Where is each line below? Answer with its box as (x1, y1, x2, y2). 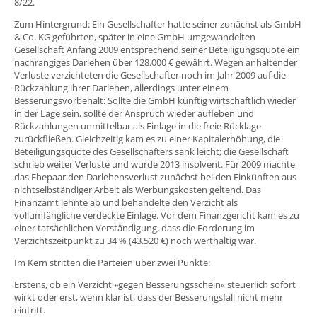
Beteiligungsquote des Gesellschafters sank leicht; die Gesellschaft (14, 145, 289, 158)
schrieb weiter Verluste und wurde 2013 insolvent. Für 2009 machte (14, 158, 295, 171)
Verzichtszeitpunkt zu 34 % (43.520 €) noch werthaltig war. (14, 234, 256, 248)
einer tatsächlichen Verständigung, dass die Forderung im (14, 221, 255, 235)
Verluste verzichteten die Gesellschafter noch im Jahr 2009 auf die (14, 69, 286, 82)
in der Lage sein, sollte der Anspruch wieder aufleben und (14, 107, 254, 120)
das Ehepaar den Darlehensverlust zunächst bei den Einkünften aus (14, 171, 296, 184)
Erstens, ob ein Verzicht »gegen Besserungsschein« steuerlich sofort (14, 278, 296, 292)
